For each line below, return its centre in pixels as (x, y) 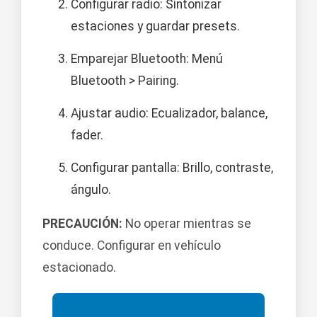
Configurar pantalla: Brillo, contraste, (172, 167)
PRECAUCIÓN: (82, 224)
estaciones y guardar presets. (155, 26)
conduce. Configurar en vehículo (132, 246)
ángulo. (91, 189)
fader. (87, 135)
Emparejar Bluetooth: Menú (147, 58)
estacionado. (79, 268)
